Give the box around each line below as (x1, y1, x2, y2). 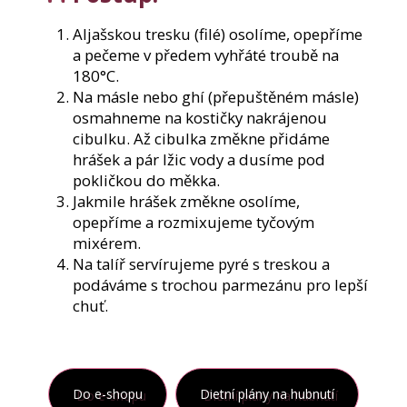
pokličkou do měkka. (73, 170, 220, 192)
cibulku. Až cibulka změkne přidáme (73, 128, 330, 150)
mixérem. (73, 233, 141, 254)
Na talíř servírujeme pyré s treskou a (73, 253, 330, 275)
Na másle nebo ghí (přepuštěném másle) (73, 86, 359, 108)
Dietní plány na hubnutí (199, 384, 334, 402)
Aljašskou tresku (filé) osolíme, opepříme (73, 24, 362, 45)
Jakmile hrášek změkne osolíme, (73, 191, 300, 213)
